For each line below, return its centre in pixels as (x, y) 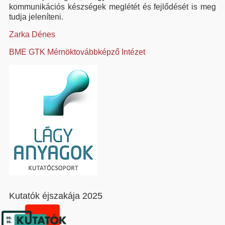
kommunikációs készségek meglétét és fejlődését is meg (113, 7)
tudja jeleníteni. (36, 17)
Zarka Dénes (32, 34)
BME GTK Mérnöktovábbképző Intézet (77, 52)
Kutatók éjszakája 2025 (56, 196)
